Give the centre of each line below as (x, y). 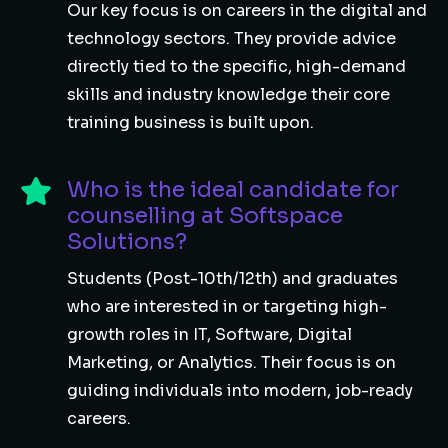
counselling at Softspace (205, 215)
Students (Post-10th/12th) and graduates (232, 278)
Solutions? (127, 241)
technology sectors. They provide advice (231, 38)
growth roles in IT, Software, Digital (209, 334)
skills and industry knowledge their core (228, 94)
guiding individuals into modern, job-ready (240, 390)
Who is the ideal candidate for (233, 189)
